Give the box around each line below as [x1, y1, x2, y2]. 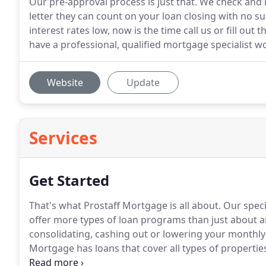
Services [29, 126, 97, 149]
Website [46, 76, 83, 89]
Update [126, 76, 160, 89]
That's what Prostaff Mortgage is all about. [29, 199, 221, 212]
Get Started [29, 170, 109, 190]
